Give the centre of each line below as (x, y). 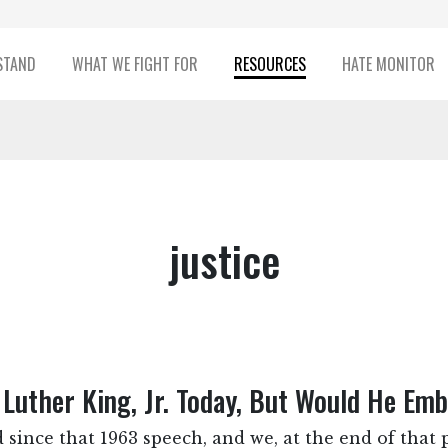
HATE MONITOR (388, 64)
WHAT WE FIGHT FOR (134, 64)
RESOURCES (269, 64)
